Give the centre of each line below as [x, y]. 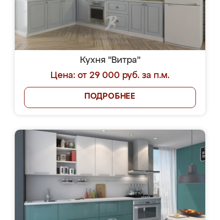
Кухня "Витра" [110, 60]
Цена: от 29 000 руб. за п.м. [110, 76]
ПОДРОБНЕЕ [110, 97]
